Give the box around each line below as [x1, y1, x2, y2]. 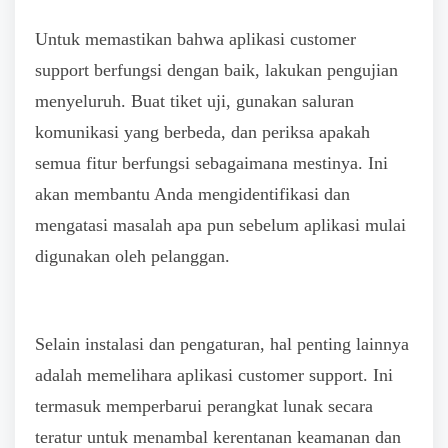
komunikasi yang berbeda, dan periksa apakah [35, 121, 370, 142]
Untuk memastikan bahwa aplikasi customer [35, 28, 356, 49]
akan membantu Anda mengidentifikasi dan [35, 183, 350, 204]
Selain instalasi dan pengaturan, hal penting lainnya [35, 333, 409, 354]
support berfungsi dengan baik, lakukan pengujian [35, 59, 398, 80]
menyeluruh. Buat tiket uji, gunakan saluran [35, 90, 354, 111]
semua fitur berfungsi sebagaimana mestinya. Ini [35, 152, 388, 173]
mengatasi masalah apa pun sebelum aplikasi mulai [35, 214, 406, 235]
